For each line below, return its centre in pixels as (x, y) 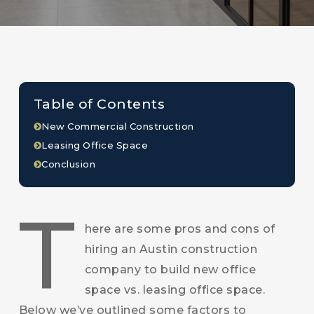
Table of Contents (99, 104)
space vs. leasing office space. (175, 290)
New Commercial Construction (118, 126)
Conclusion (69, 164)
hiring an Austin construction (171, 249)
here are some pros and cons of (180, 229)
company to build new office (170, 269)
